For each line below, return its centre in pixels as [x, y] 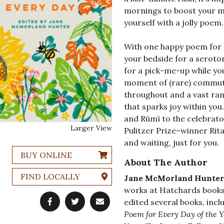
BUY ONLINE [46, 155]
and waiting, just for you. [171, 143]
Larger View [91, 128]
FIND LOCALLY [50, 177]
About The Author [165, 162]
